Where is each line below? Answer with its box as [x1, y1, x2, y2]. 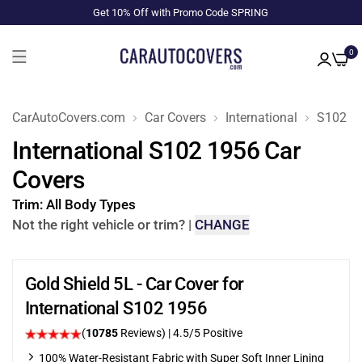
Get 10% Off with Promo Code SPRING [93, 6, 269, 19]
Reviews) [118, 326, 168, 339]
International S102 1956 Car [12, 137, 301, 165]
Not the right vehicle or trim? [12, 217, 185, 233]
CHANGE [195, 217, 250, 233]
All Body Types [46, 196, 136, 213]
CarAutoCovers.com [12, 109, 125, 125]
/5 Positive [189, 326, 242, 339]
